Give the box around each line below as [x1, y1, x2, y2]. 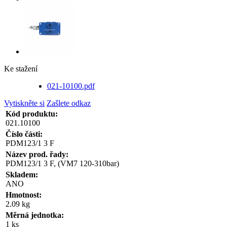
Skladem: [6, 170, 38, 179]
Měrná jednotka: [6, 211, 64, 219]
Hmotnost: [6, 191, 42, 199]
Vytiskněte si [4, 99, 45, 107]
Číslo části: [6, 130, 43, 138]
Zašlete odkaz [47, 99, 91, 107]
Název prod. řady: [6, 150, 68, 159]
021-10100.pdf [47, 82, 95, 90]
